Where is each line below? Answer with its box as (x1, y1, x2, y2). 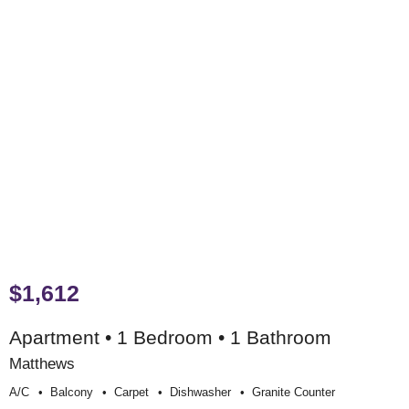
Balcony (50, 384, 93, 399)
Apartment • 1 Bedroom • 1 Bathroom (9, 326, 331, 348)
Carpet (114, 384, 149, 399)
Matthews (9, 353, 75, 372)
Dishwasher (170, 384, 231, 399)
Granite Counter (252, 384, 335, 399)
